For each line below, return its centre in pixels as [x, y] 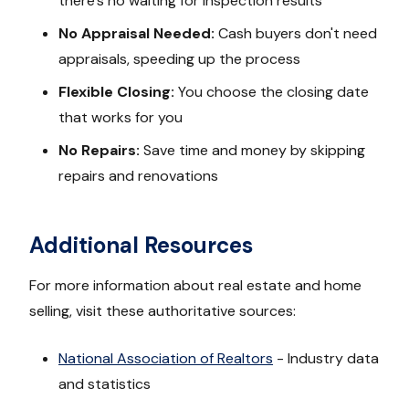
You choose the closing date [272, 92]
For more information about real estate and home [195, 286]
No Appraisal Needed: [136, 34]
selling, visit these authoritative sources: [163, 311]
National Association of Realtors [166, 359]
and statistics [105, 384]
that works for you [121, 118]
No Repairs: [99, 151]
